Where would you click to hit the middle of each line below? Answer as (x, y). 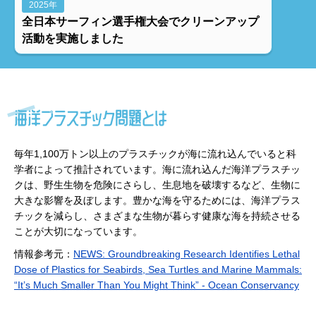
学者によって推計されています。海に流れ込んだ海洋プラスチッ (157, 170)
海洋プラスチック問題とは (91, 118)
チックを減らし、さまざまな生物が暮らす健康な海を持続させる (157, 216)
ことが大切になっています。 (78, 232)
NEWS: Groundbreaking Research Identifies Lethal (187, 254)
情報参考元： (44, 254)
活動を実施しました (73, 38)
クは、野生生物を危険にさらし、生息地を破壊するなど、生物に (157, 185)
